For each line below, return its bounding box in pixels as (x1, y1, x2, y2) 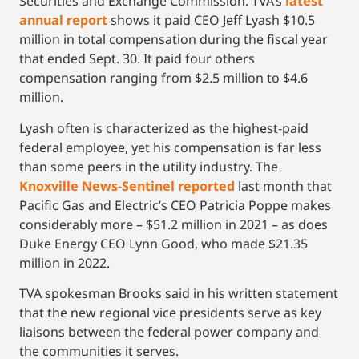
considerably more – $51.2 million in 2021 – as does (19, 215, 328, 233)
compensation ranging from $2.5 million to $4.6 (19, 69, 308, 87)
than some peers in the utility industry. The (19, 157, 278, 175)
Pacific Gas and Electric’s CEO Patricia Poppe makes (19, 196, 331, 214)
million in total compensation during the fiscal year (19, 30, 328, 49)
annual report (19, 11, 107, 30)
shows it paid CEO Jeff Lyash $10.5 (107, 11, 315, 30)
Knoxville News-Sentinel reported (19, 176, 235, 195)
